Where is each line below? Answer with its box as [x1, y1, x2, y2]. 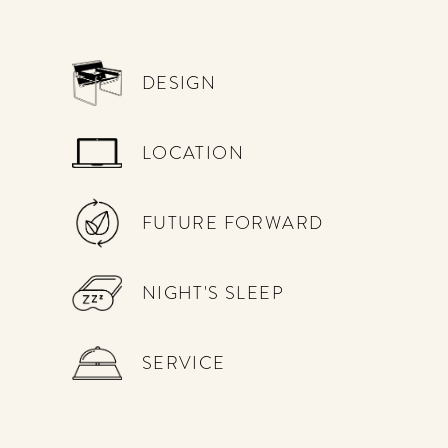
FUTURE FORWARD [141, 209, 324, 236]
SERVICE [141, 349, 226, 376]
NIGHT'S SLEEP [141, 279, 284, 306]
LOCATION [141, 139, 244, 166]
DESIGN [141, 69, 217, 96]
